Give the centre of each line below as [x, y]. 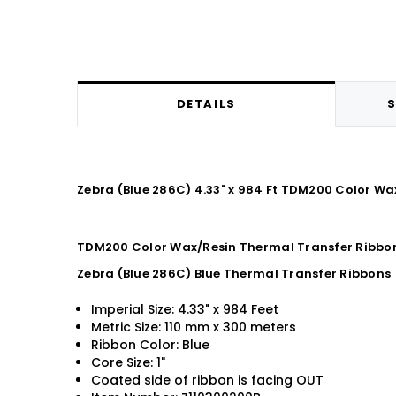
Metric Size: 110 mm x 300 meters [194, 327]
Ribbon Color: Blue [151, 345]
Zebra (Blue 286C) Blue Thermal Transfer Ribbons [234, 274]
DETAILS [206, 104]
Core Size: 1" [129, 363]
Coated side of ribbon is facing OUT [208, 381]
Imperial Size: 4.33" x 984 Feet [185, 310]
